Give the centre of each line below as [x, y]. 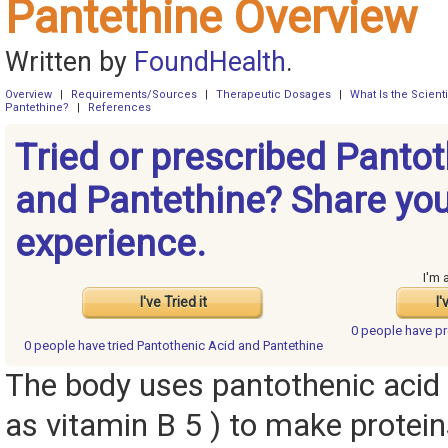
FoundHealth [210, 62]
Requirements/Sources [134, 95]
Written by [69, 62]
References [119, 108]
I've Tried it [173, 302]
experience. [110, 244]
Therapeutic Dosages [273, 95]
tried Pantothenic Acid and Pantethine [215, 346]
